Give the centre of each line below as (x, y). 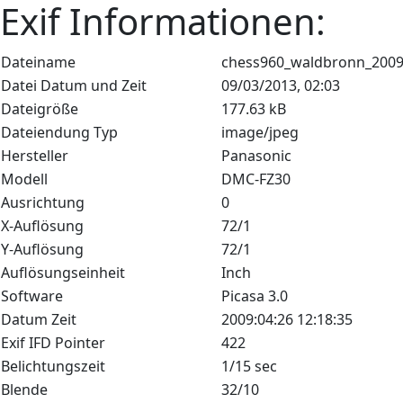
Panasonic (256, 156)
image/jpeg (260, 132)
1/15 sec (249, 366)
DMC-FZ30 (256, 179)
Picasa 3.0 (255, 296)
